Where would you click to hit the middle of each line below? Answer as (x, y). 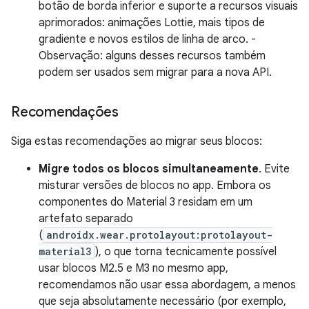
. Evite (274, 169)
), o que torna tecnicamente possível (186, 252)
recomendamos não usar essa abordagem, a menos (167, 285)
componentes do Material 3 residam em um (146, 202)
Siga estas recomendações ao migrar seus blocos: (137, 141)
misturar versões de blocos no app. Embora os (155, 186)
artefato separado (86, 219)
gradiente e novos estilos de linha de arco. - (147, 39)
